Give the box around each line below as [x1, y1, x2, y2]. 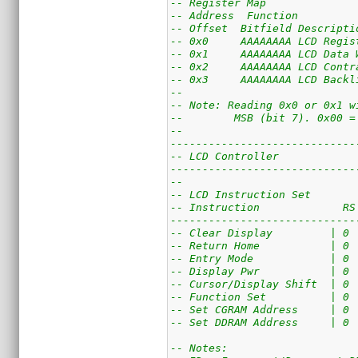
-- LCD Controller [170, 149, 280, 162]
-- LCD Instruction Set [170, 188, 312, 201]
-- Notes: [170, 341, 229, 354]
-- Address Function [170, 9, 299, 22]
